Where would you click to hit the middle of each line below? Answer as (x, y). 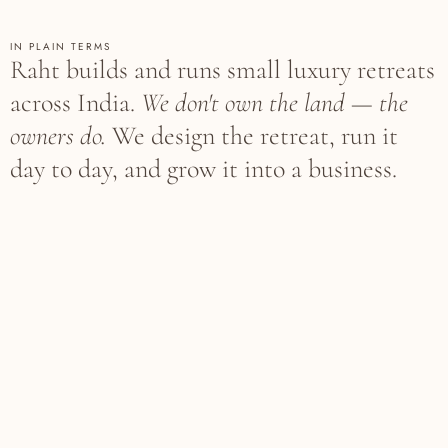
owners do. (58, 136)
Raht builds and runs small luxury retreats (222, 70)
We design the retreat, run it (252, 136)
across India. (75, 103)
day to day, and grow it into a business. (203, 169)
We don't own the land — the (274, 103)
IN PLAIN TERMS (60, 47)
